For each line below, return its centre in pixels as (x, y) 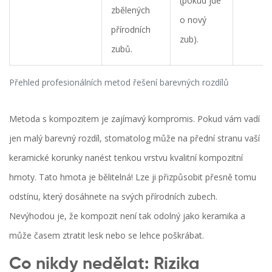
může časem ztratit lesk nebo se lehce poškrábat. (107, 236)
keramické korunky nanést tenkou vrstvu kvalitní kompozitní (126, 158)
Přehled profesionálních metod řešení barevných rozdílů (119, 83)
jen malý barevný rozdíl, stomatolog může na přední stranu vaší (134, 138)
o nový (193, 20)
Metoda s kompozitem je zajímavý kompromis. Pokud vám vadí (134, 119)
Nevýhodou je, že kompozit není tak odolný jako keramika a (127, 216)
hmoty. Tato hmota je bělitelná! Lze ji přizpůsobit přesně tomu (133, 177)
